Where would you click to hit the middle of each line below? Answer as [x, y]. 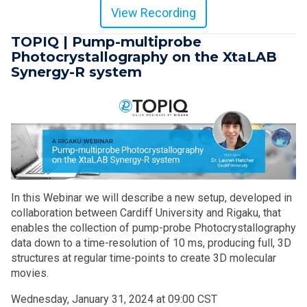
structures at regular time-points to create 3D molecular [144, 258]
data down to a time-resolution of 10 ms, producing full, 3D [151, 243]
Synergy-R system [76, 72]
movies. [30, 273]
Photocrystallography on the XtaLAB [144, 57]
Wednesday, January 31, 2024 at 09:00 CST [114, 299]
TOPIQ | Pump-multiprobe [106, 41]
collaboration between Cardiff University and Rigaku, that [146, 212]
